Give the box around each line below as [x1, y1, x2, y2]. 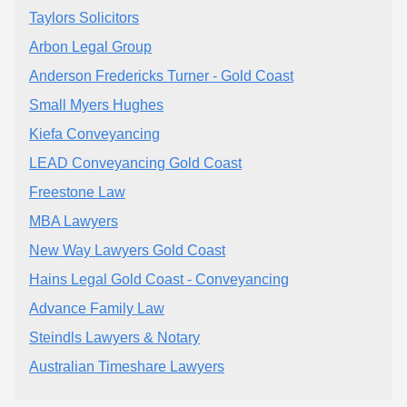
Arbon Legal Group [29, 39, 152, 55]
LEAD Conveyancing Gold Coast [29, 155, 242, 172]
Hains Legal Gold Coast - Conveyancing [29, 272, 289, 288]
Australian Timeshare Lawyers [29, 359, 224, 375]
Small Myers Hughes [29, 97, 164, 114]
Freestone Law [29, 184, 125, 201]
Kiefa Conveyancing [29, 126, 160, 143]
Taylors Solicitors [29, 10, 139, 26]
